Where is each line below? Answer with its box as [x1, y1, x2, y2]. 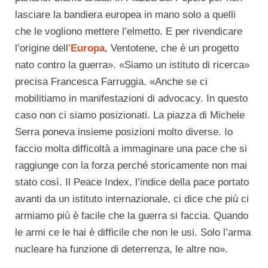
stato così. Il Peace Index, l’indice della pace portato [15, 176, 249, 188]
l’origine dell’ [15, 42, 71, 54]
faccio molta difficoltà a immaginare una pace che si [15, 143, 247, 155]
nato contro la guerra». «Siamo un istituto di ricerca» [15, 59, 249, 71]
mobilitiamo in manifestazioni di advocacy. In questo [15, 93, 248, 105]
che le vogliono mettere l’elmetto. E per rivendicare [15, 26, 242, 38]
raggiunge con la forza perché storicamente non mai [15, 160, 247, 172]
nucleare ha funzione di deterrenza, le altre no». [15, 243, 228, 255]
